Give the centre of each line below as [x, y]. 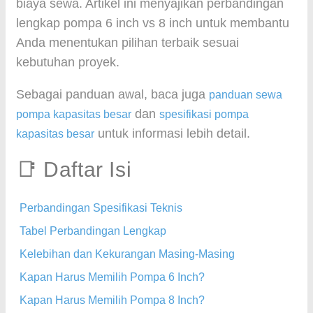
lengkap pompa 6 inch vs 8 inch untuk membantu [153, 23]
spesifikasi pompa [204, 114]
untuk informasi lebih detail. [172, 133]
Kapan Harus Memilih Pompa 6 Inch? [112, 277]
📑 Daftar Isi [74, 169]
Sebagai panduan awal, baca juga [112, 94]
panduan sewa [246, 95]
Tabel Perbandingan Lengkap [93, 231]
